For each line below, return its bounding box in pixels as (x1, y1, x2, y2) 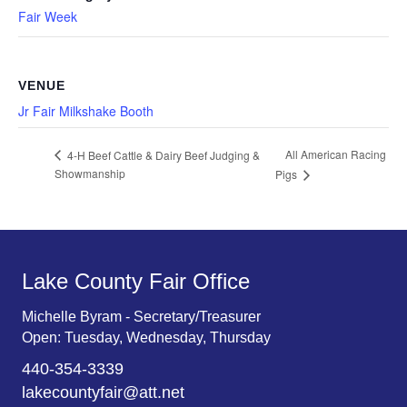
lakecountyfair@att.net (22, 382, 184, 402)
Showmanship (55, 164, 125, 181)
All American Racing (285, 146, 387, 163)
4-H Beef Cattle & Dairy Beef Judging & (65, 146, 260, 163)
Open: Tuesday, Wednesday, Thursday (22, 329, 271, 345)
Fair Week (18, 6, 77, 25)
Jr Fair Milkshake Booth (18, 101, 154, 120)
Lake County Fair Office (22, 268, 250, 293)
